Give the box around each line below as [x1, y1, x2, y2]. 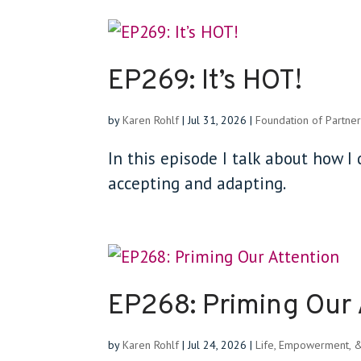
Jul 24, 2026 [188, 338, 247, 352]
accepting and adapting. [108, 172, 287, 194]
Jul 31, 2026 [188, 113, 247, 127]
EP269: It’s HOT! [108, 64, 303, 99]
